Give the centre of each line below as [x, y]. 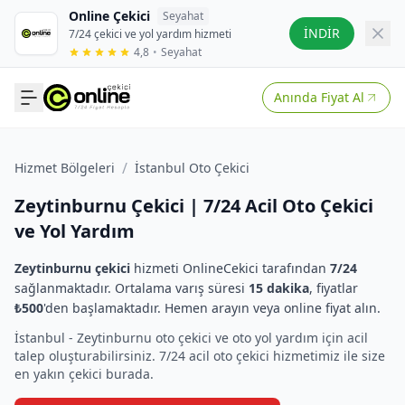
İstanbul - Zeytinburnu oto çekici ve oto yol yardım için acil [191, 338]
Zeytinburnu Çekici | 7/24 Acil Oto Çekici [194, 206]
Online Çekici [109, 16]
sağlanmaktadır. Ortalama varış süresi [132, 288]
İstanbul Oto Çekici [192, 168]
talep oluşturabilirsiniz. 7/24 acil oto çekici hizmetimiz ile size [200, 356]
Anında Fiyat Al [319, 97]
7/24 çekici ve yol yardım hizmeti [150, 34]
